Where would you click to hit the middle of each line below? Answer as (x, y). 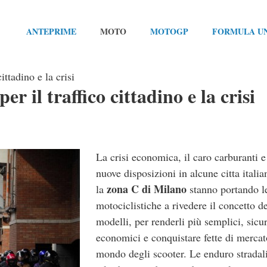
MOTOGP (169, 31)
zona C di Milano (147, 189)
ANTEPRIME (51, 31)
